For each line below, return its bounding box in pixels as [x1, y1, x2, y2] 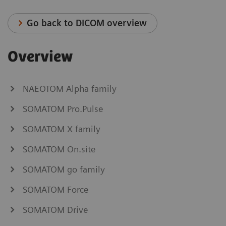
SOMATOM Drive [23, 204, 88, 215]
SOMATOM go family [23, 163, 105, 175]
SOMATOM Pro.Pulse [23, 103, 103, 114]
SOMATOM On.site [23, 143, 95, 154]
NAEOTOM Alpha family [23, 83, 117, 94]
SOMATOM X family [23, 123, 100, 134]
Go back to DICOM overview [27, 17, 147, 28]
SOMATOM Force [23, 184, 88, 195]
